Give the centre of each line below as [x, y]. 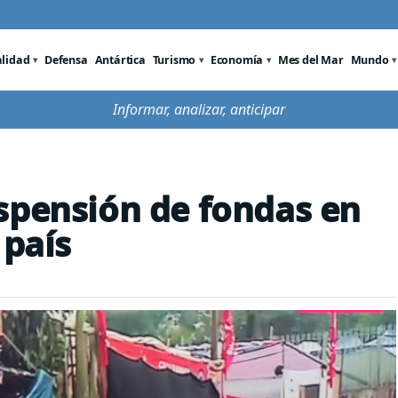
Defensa [66, 60]
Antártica [120, 60]
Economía [237, 60]
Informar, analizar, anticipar [199, 109]
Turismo [174, 60]
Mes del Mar [310, 60]
